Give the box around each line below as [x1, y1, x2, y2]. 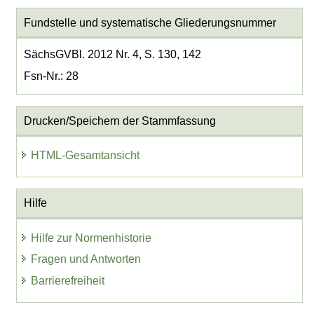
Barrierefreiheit [31, 275, 105, 287]
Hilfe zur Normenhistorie [31, 231, 152, 244]
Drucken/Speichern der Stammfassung [23, 114, 216, 127]
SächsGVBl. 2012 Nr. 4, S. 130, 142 [23, 48, 201, 60]
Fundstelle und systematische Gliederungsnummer [23, 16, 276, 29]
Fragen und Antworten [31, 253, 142, 266]
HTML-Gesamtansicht [31, 149, 140, 161]
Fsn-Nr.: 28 [23, 69, 78, 82]
